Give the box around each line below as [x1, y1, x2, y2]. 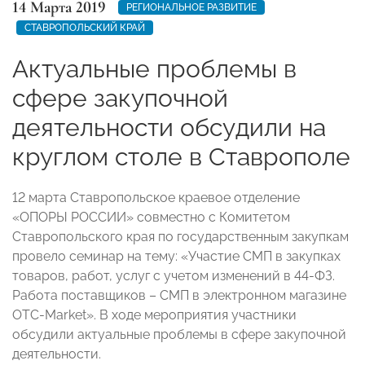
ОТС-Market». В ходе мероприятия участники [12, 306, 297, 323]
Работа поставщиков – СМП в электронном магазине [12, 287, 346, 303]
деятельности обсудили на [12, 112, 326, 142]
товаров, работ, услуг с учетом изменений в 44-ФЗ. [12, 267, 335, 284]
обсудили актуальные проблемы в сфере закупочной [12, 326, 346, 342]
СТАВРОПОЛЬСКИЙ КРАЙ [24, 21, 145, 33]
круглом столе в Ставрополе [12, 142, 350, 171]
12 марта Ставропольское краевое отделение [12, 189, 300, 205]
